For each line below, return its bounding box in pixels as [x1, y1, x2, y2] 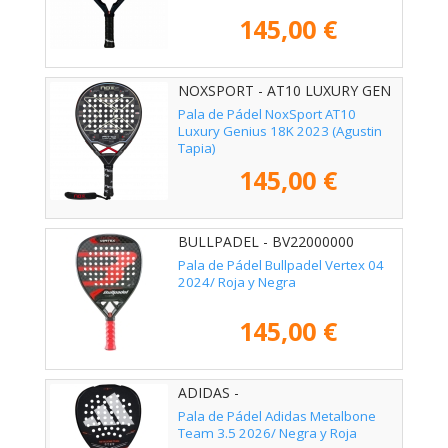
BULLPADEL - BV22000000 [178, 232, 354, 252]
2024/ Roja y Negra [178, 272, 296, 291]
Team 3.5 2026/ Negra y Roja [178, 423, 357, 442]
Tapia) [178, 138, 216, 157]
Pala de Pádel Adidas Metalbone [178, 406, 376, 425]
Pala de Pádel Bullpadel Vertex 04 [178, 255, 384, 274]
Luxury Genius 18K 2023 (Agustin [178, 121, 382, 140]
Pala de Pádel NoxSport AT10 [178, 104, 356, 123]
